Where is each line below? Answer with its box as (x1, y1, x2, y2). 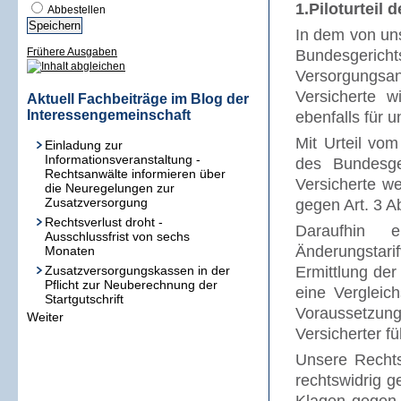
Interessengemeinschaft (27, 107, 191, 123)
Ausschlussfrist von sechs (45, 229, 190, 243)
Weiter (27, 310, 64, 324)
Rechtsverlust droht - (45, 215, 163, 229)
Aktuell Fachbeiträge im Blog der (27, 91, 249, 107)
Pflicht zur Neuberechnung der (45, 277, 218, 292)
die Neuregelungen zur (45, 181, 175, 195)
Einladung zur (45, 138, 123, 152)
